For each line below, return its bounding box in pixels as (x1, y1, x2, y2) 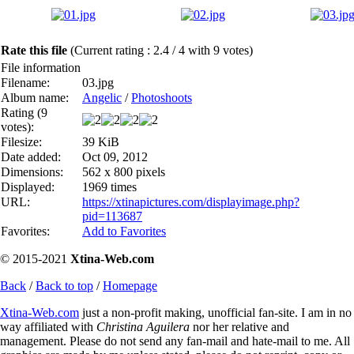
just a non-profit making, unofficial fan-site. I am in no (79, 305, 352, 319)
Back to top (36, 278, 93, 292)
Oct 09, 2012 (82, 149, 148, 164)
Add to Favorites (82, 224, 166, 238)
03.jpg (82, 75, 114, 89)
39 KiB (82, 134, 119, 149)
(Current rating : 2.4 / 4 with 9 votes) (70, 43, 253, 57)
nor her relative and (190, 319, 289, 333)
